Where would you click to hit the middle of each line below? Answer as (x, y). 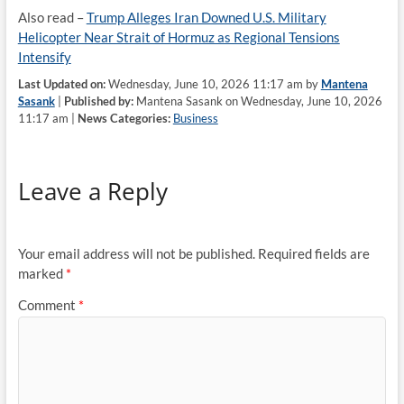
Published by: (98, 101)
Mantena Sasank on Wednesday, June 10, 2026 (257, 101)
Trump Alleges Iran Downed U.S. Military (206, 17)
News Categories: (124, 118)
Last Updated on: (61, 83)
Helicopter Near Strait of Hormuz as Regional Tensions (179, 37)
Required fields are (313, 253)
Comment (48, 305)
